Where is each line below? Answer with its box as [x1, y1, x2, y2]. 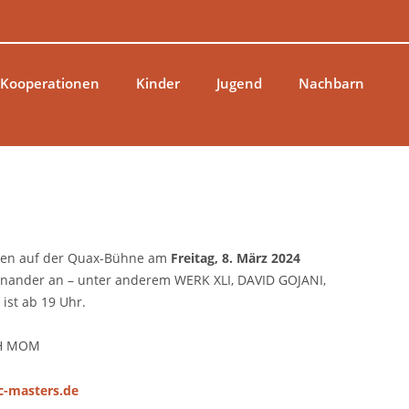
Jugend [215, 73, 262, 92]
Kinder [135, 73, 180, 92]
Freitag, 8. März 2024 [170, 248, 300, 267]
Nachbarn [298, 73, 364, 92]
